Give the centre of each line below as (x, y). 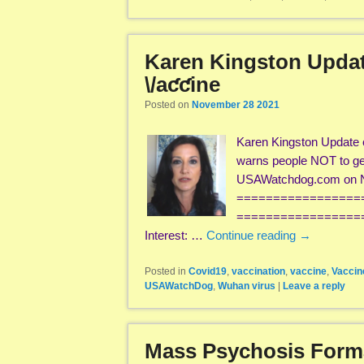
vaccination (258, 272)
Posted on (168, 105)
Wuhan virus (247, 286)
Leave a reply (314, 286)
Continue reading (253, 235)
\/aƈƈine (182, 84)
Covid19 (208, 272)
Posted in (165, 272)
